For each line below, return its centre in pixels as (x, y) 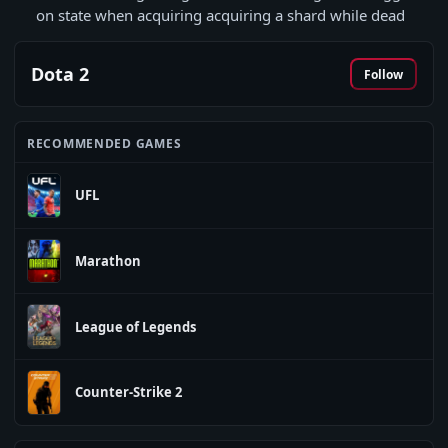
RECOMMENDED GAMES (104, 143)
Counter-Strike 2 (128, 392)
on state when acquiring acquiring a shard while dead (220, 15)
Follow (383, 74)
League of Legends (135, 326)
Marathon (108, 260)
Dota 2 (60, 74)
